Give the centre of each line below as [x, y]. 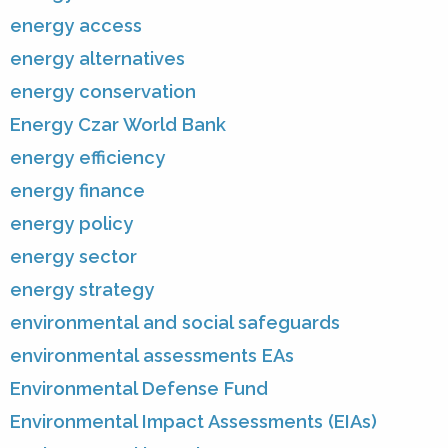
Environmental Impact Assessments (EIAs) [193, 422]
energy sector [73, 257]
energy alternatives [97, 59]
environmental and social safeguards [175, 323]
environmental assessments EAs [152, 356]
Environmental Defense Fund [139, 389]
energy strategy [82, 290]
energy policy [71, 224]
